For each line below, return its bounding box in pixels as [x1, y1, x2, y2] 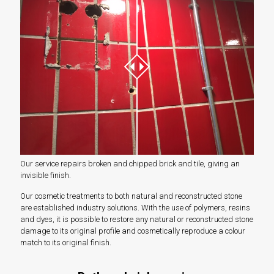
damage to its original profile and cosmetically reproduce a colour [20, 226, 245, 235]
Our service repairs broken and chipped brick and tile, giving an [20, 158, 240, 168]
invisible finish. [20, 170, 71, 180]
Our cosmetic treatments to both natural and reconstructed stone [20, 191, 242, 201]
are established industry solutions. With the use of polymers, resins [20, 202, 250, 212]
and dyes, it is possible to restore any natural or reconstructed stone [20, 214, 253, 224]
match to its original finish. [20, 237, 111, 247]
